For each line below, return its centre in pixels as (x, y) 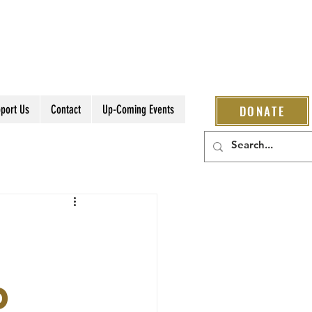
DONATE (262, 111)
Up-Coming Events (138, 109)
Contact (65, 109)
